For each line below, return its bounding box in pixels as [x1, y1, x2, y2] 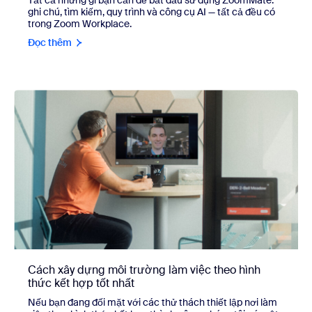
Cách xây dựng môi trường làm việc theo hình [28, 263, 260, 278]
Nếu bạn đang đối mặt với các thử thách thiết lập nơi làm [28, 296, 277, 309]
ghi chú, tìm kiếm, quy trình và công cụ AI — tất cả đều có [28, 5, 275, 18]
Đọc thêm [28, 36, 72, 49]
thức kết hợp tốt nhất [28, 276, 134, 291]
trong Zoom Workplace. [28, 17, 132, 30]
